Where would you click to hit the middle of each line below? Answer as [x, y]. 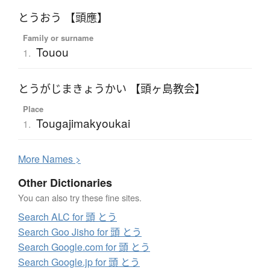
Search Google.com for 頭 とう [84, 247]
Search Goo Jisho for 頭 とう [80, 232]
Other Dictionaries [65, 183]
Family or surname [58, 38]
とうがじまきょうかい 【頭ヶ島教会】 [112, 89]
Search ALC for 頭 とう [67, 217]
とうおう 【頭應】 [63, 18]
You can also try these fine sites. [80, 198]
